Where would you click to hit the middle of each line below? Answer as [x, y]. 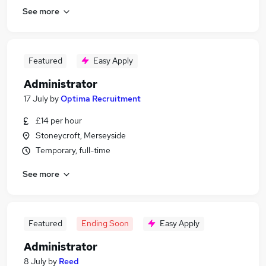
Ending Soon [105, 223]
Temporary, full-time [73, 150]
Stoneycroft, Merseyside [81, 135]
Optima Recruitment [101, 99]
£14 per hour [59, 121]
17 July [36, 99]
